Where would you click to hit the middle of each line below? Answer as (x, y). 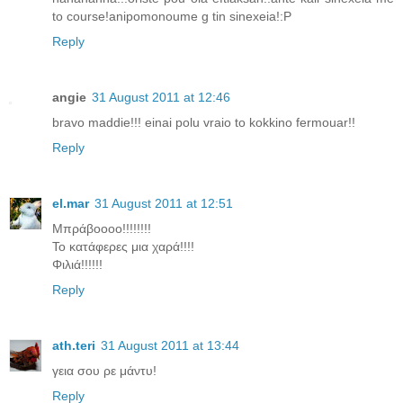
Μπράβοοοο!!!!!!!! (102, 228)
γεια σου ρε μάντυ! (104, 370)
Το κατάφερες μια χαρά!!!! (123, 246)
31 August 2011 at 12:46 (161, 97)
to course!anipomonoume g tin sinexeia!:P (172, 16)
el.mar (71, 203)
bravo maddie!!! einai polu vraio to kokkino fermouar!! (204, 122)
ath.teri (74, 345)
